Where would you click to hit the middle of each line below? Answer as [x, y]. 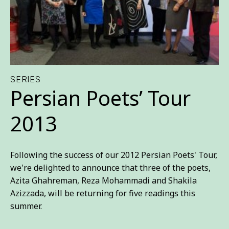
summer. [26, 206]
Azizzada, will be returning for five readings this [103, 193]
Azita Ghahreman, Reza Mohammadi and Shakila [104, 180]
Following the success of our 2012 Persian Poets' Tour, [114, 155]
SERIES [26, 79]
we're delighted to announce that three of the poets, [110, 167]
